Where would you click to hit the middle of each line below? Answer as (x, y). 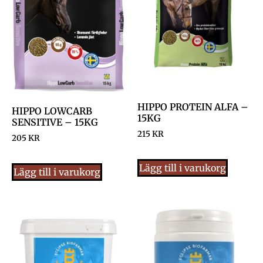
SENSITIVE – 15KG (55, 122)
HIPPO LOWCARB (52, 111)
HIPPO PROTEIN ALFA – (193, 107)
